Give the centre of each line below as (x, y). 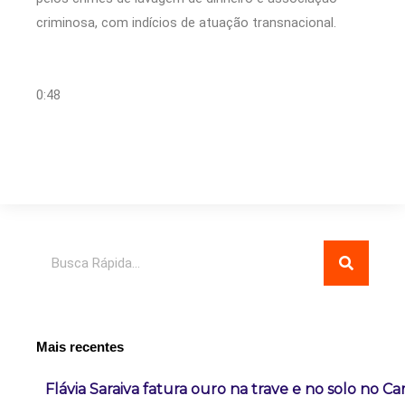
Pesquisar (65, 251)
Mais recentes (80, 348)
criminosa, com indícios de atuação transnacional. (186, 23)
